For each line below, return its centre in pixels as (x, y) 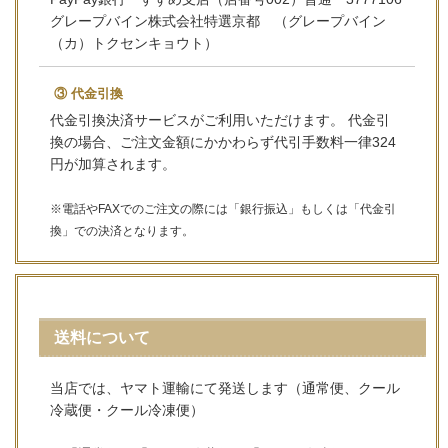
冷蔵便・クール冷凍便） (127, 410)
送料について (101, 338)
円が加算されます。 (113, 163)
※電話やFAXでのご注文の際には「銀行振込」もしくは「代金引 (223, 208)
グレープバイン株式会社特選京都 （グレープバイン (218, 20)
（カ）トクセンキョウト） (134, 42)
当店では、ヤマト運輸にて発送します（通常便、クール (225, 388)
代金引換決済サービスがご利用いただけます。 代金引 (220, 119)
